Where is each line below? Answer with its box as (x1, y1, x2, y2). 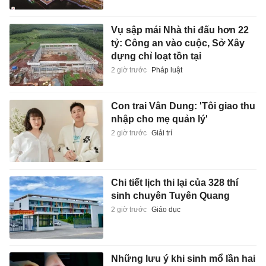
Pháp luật (151, 65, 182, 74)
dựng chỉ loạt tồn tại (110, 50, 201, 61)
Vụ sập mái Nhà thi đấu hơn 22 (110, 24, 249, 35)
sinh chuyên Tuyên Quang (110, 190, 230, 201)
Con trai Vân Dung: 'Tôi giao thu (110, 101, 255, 112)
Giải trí (151, 129, 172, 138)
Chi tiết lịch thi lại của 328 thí (110, 177, 238, 188)
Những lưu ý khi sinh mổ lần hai (110, 254, 255, 264)
